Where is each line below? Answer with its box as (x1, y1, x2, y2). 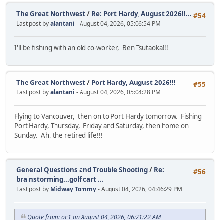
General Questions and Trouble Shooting (16, 165, 148, 174)
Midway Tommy (50, 184, 96, 193)
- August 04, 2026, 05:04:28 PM (76, 87, 161, 96)
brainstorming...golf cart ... (16, 174, 104, 184)
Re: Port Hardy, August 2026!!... (91, 9, 192, 18)
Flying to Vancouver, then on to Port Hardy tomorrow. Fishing (14, 112, 202, 121)
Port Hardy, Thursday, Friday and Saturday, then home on (14, 121, 189, 131)
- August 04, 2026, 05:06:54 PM (76, 19, 161, 27)
